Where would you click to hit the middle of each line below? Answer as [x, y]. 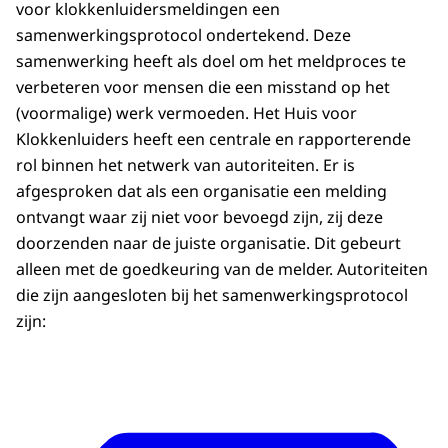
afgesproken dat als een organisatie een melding [201, 191]
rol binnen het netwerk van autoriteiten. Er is [185, 165]
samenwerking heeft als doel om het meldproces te [211, 61]
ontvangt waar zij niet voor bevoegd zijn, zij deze [199, 217]
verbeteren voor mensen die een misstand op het [203, 87]
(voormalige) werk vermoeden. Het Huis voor [186, 113]
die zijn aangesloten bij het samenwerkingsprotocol [212, 295]
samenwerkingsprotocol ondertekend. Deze [183, 35]
